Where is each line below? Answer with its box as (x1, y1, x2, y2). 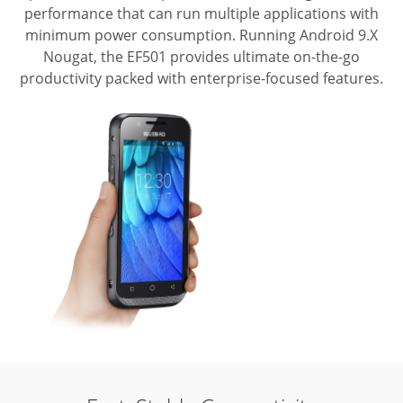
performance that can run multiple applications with (24, 4, 379, 24)
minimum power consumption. (25, 25, 236, 46)
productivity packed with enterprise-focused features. (20, 68, 383, 89)
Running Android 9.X (236, 25, 378, 46)
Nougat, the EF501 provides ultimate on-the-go (43, 47, 360, 67)
